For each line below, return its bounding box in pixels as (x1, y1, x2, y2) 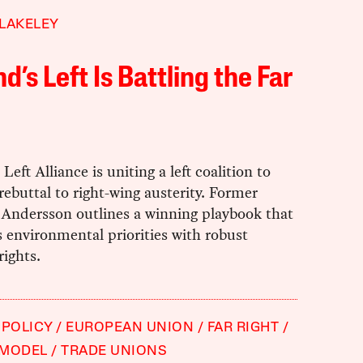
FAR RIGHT (207, 321, 280, 335)
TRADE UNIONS (61, 344, 168, 359)
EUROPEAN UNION (66, 321, 194, 335)
